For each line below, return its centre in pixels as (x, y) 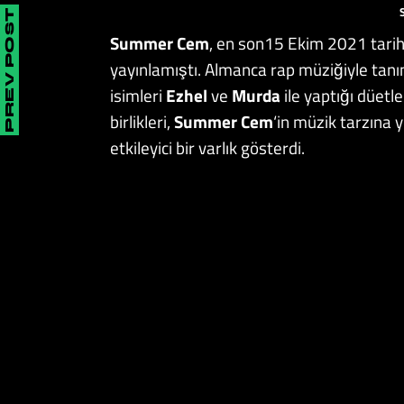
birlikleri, (142, 121)
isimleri (138, 95)
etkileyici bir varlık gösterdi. (207, 147)
